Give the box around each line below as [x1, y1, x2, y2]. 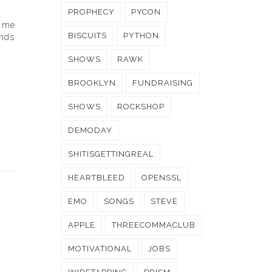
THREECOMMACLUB [112, 220, 195, 229]
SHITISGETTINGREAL [68, 149, 154, 158]
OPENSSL [141, 173, 182, 182]
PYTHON [123, 31, 159, 40]
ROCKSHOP [117, 102, 165, 111]
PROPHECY [68, 7, 115, 16]
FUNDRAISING [132, 78, 193, 87]
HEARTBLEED [68, 173, 125, 182]
